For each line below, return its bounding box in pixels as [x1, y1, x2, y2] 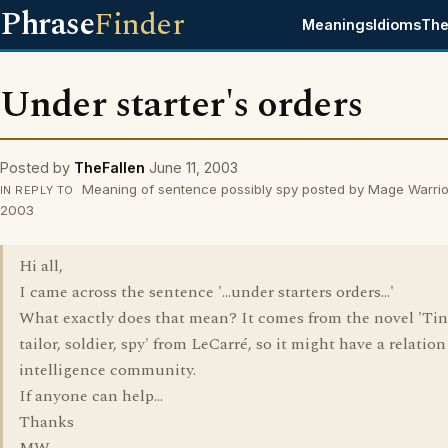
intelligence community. [19, 358, 196, 382]
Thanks [19, 410, 74, 434]
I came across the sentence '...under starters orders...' [19, 280, 394, 304]
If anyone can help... [19, 384, 163, 408]
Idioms [373, 16, 422, 33]
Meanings [302, 16, 374, 33]
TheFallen [74, 159, 145, 176]
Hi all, [19, 254, 63, 278]
